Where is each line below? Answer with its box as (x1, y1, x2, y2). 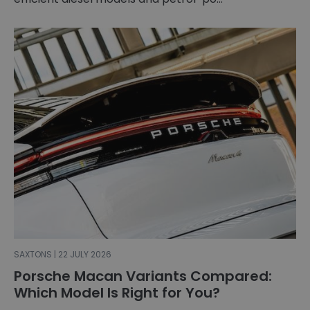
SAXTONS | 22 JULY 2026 (14, 248, 111, 261)
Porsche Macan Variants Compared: (14, 266, 272, 286)
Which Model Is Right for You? (14, 283, 220, 303)
